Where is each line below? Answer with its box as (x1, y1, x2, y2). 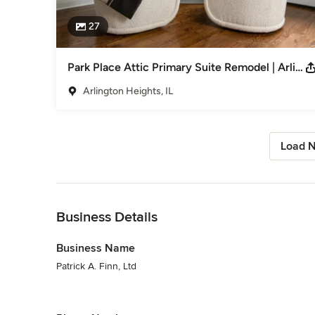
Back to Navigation (56, 184, 139, 196)
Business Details (56, 208, 157, 226)
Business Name (56, 240, 135, 255)
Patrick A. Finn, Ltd (56, 259, 136, 272)
